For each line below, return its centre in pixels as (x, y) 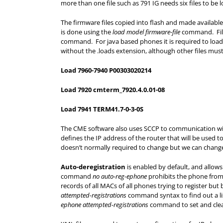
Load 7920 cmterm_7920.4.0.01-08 (113, 90)
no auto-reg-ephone (120, 176)
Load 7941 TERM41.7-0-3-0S (102, 109)
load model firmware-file (146, 32)
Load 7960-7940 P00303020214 (106, 70)
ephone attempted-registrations (105, 205)
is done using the (87, 32)
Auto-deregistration (93, 167)
